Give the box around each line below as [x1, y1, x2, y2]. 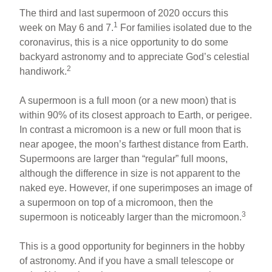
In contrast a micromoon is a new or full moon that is [19, 124, 242, 135]
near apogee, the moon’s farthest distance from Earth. [19, 138, 249, 149]
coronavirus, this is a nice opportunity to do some [19, 36, 229, 47]
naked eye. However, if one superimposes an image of [19, 182, 253, 193]
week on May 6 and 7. [19, 22, 114, 33]
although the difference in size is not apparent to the [19, 168, 241, 178]
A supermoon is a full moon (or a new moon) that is [19, 95, 237, 106]
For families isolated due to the [118, 22, 253, 33]
